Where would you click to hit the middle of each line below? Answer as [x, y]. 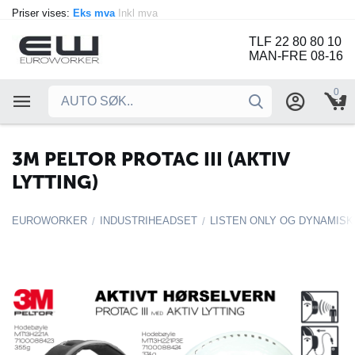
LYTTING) [55, 182]
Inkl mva [139, 13]
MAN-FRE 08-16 [296, 56]
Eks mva [95, 13]
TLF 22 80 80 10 [295, 42]
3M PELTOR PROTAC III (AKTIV [151, 159]
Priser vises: [42, 13]
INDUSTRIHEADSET [149, 221]
